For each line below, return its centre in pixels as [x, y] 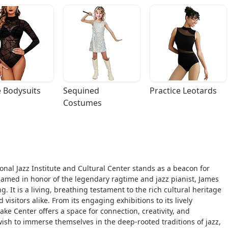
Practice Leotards [183, 91]
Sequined [81, 91]
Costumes [82, 103]
